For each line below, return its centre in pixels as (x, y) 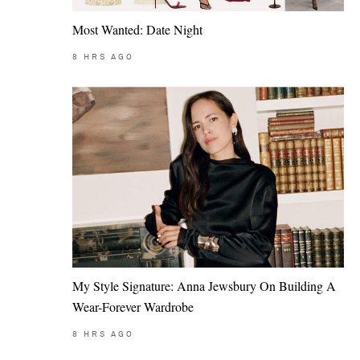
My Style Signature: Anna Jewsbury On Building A (204, 286)
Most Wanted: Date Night (137, 29)
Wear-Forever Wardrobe (133, 307)
